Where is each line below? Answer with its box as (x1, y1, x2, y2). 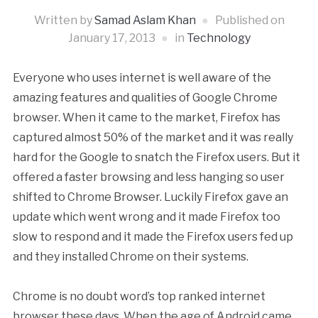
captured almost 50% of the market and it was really (12, 131, 293, 144)
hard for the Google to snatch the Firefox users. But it (12, 150, 300, 164)
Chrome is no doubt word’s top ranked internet (12, 290, 265, 303)
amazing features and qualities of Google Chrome (12, 91, 278, 104)
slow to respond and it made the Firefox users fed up (12, 230, 293, 243)
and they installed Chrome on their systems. (12, 250, 248, 263)
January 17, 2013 (67, 31, 155, 45)
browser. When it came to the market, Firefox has (12, 111, 280, 124)
